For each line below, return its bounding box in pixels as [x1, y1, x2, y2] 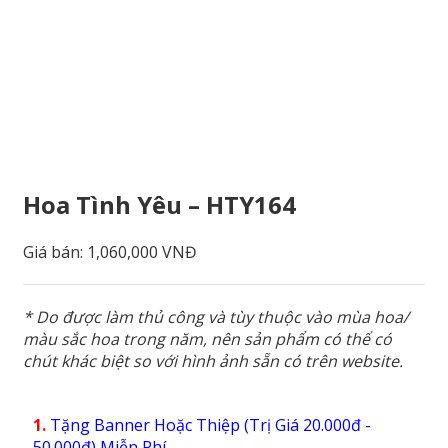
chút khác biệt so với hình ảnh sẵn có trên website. [23, 349, 403, 372]
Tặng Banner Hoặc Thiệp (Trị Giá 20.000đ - [50, 413, 371, 436]
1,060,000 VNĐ [87, 241, 197, 264]
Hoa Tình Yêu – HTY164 [23, 188, 296, 222]
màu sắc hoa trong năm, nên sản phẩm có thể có [23, 327, 392, 350]
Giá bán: [23, 241, 87, 264]
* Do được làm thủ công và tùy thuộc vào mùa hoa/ [23, 305, 409, 328]
